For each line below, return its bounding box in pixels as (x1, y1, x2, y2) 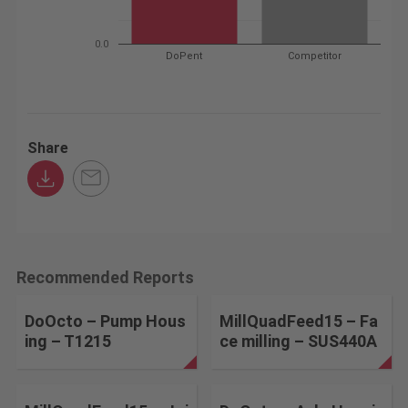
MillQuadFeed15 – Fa (219, 311, 379, 331)
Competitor (288, 49, 342, 62)
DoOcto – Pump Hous (24, 311, 186, 331)
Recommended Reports (15, 267, 194, 287)
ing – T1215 (24, 331, 111, 352)
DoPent (166, 49, 204, 62)
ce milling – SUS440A (219, 331, 378, 352)
